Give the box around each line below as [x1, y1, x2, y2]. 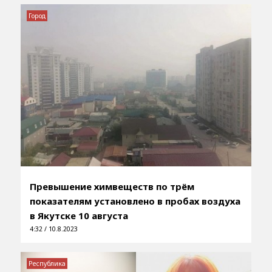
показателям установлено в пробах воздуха [29, 194, 240, 207]
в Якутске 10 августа [29, 209, 128, 222]
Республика [28, 259, 66, 268]
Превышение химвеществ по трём [29, 180, 194, 192]
